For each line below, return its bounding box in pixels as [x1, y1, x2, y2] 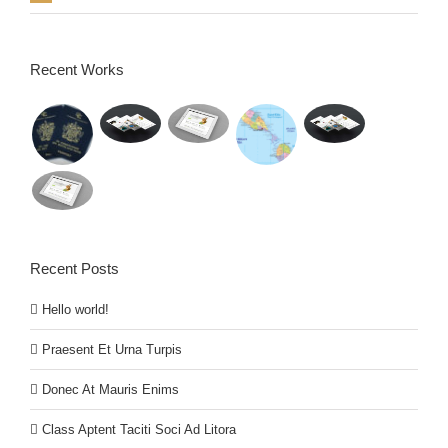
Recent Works [30, 61, 124, 79]
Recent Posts [30, 260, 119, 278]
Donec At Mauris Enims [42, 382, 179, 398]
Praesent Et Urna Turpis [42, 342, 182, 358]
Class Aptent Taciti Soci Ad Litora [42, 422, 236, 438]
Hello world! [42, 302, 109, 318]
